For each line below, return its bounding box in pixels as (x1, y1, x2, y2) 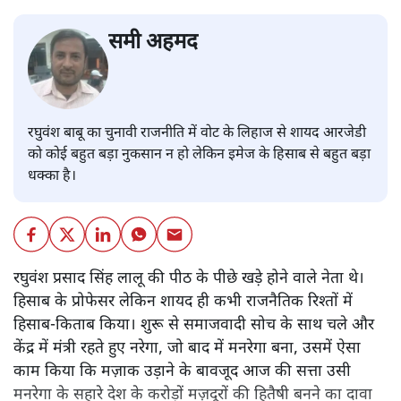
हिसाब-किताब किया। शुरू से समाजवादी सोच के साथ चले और (13, 315, 374, 337)
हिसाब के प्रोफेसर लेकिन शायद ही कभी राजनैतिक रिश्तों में (13, 292, 353, 313)
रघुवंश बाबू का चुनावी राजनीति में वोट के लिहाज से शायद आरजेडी (28, 124, 366, 144)
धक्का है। (28, 167, 80, 187)
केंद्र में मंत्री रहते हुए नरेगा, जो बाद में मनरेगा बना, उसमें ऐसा (13, 338, 361, 360)
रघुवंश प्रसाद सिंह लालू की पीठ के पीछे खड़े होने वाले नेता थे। (13, 269, 364, 290)
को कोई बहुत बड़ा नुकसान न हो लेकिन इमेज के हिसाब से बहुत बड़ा (28, 146, 371, 166)
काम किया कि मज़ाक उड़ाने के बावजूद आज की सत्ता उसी (13, 362, 351, 383)
